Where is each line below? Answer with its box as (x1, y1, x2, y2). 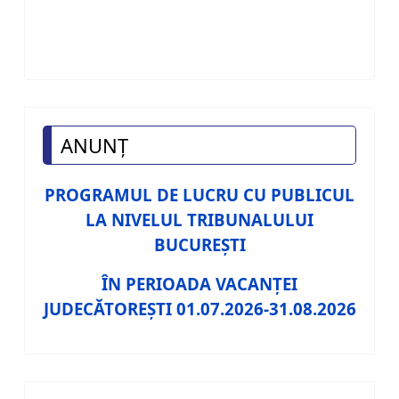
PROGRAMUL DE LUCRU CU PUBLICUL (45, 183, 354, 207)
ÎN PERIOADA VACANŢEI (102, 273, 297, 296)
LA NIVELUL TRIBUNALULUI (85, 208, 313, 232)
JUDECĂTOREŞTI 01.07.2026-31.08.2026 (43, 297, 356, 321)
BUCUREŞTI (153, 233, 246, 256)
